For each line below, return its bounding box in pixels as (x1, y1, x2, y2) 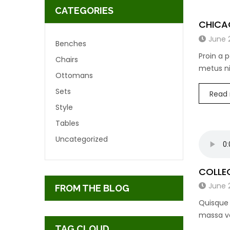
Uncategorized (55, 134, 108, 144)
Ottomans (55, 70, 93, 81)
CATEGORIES (55, 5, 113, 16)
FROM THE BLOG (55, 183, 129, 194)
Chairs (55, 54, 78, 65)
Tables (55, 118, 79, 128)
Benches (55, 39, 86, 49)
